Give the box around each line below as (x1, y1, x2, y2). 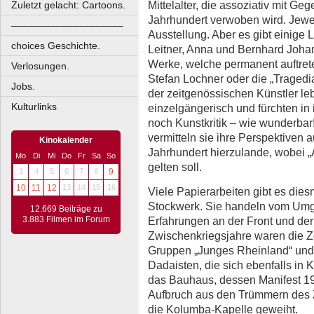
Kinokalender (39, 135, 93, 145)
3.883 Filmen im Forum (22, 214, 110, 224)
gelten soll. (148, 161, 202, 174)
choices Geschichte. (11, 40, 100, 51)
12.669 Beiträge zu (29, 204, 102, 214)
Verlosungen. (11, 60, 69, 71)
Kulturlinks (11, 101, 57, 112)
